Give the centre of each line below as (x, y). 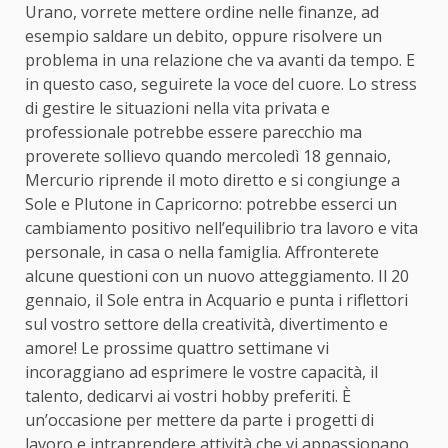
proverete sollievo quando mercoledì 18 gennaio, (208, 155)
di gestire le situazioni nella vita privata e (177, 107)
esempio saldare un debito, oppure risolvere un (203, 35)
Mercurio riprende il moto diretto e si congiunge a (212, 179)
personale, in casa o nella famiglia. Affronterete (202, 251)
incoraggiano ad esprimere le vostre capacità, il (201, 371)
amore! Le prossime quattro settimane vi (177, 347)
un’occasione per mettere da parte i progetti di (199, 419)
